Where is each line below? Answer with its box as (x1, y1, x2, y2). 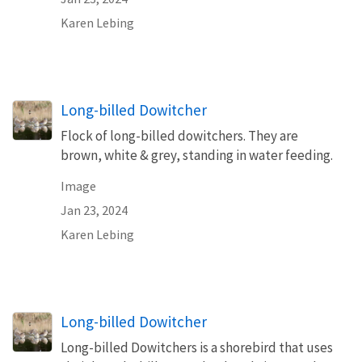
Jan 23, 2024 (61, 201, 128, 218)
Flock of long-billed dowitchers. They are (61, 126, 298, 145)
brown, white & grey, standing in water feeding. (61, 145, 333, 164)
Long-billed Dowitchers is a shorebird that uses (61, 338, 333, 356)
